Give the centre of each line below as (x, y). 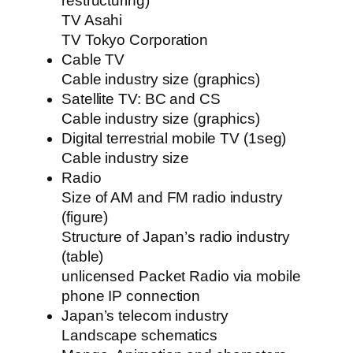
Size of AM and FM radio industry (172, 198)
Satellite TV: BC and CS (141, 99)
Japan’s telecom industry (145, 316)
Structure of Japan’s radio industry (176, 237)
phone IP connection (131, 296)
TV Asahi (92, 20)
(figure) (85, 217)
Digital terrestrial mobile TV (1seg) (174, 139)
